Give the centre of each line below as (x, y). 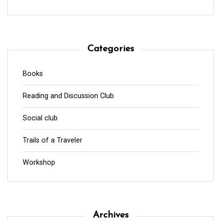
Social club (40, 118)
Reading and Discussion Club (68, 96)
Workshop (39, 162)
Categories (110, 49)
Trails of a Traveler (53, 140)
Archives (110, 215)
